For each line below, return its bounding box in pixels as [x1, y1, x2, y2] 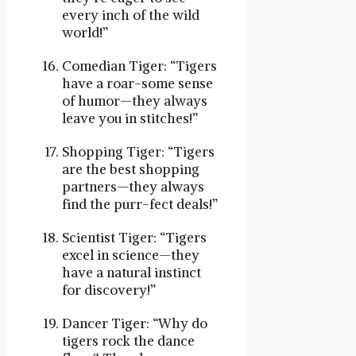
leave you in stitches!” [62, 109, 198, 127]
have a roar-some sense [62, 74, 213, 92]
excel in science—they [62, 246, 199, 264]
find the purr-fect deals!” [62, 195, 218, 213]
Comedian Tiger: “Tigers [62, 56, 217, 75]
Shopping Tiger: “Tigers [62, 142, 215, 161]
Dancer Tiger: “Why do [62, 314, 207, 332]
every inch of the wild [62, 6, 199, 24]
